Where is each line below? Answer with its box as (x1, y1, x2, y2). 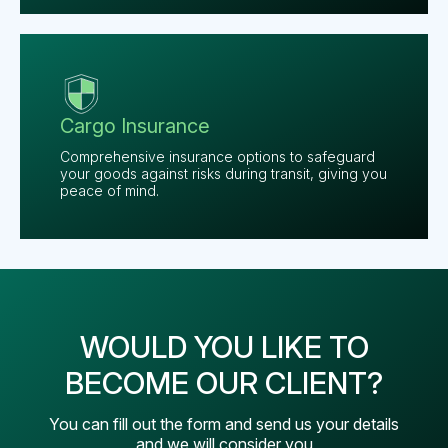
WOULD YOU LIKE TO (79, 329, 369, 366)
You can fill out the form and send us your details (49, 414, 399, 435)
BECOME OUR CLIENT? (65, 365, 383, 402)
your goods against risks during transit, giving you (60, 165, 387, 183)
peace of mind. (60, 182, 159, 200)
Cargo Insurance (60, 114, 210, 139)
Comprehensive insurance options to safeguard (60, 148, 375, 166)
